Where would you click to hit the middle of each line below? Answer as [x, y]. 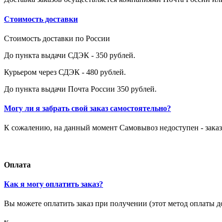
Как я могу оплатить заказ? [54, 184]
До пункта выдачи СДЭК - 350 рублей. [70, 55]
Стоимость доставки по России [57, 38]
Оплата [17, 165]
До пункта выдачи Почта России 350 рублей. [80, 89]
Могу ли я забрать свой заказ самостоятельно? [87, 109]
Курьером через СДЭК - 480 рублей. [65, 72]
